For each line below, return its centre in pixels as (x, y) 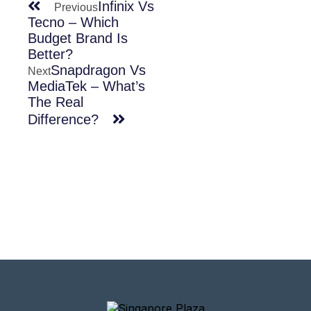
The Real (56, 102)
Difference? (63, 120)
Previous (76, 8)
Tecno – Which (73, 23)
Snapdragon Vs (98, 70)
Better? (50, 54)
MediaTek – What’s (86, 86)
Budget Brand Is (78, 39)
